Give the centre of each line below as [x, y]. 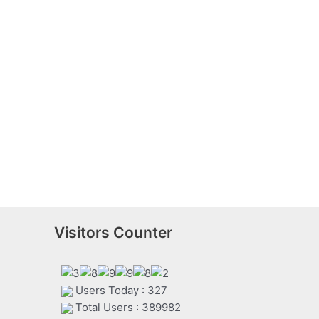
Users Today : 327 [120, 290]
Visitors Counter [113, 233]
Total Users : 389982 [127, 307]
